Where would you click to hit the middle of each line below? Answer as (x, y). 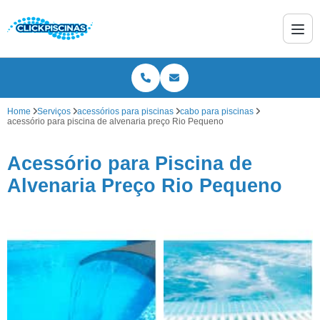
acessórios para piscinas (125, 111)
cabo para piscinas (217, 111)
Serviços (54, 111)
